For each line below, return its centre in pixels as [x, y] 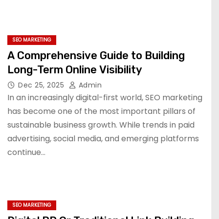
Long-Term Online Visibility [75, 70]
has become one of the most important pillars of [101, 111]
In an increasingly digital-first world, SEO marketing [105, 98]
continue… [26, 152]
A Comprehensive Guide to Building [96, 55]
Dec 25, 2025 [42, 85]
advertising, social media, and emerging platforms [103, 139]
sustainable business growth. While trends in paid [101, 125]
